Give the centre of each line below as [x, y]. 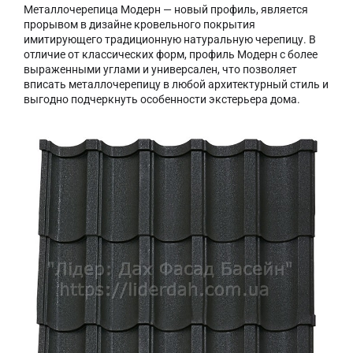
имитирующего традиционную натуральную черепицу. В [170, 39]
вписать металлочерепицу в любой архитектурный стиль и [176, 84]
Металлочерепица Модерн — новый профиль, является [166, 9]
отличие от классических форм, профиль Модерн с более [171, 54]
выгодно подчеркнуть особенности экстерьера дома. [162, 99]
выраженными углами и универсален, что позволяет [160, 69]
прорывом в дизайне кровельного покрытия [139, 24]
